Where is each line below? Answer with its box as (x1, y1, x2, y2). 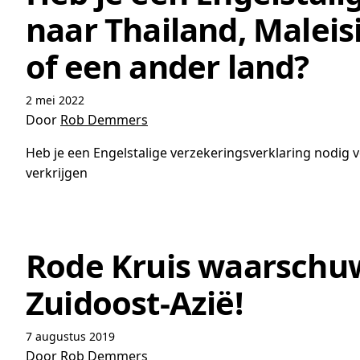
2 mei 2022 (26, 92, 84, 108)
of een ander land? (26, 44, 309, 88)
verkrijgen (26, 164, 88, 182)
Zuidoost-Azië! (26, 280, 243, 325)
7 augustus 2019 (26, 329, 115, 344)
